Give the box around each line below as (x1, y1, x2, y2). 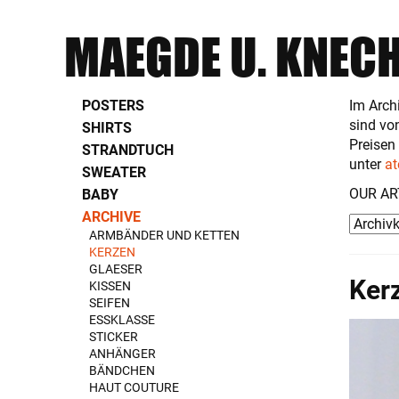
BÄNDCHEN (89, 363, 155, 378)
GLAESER (89, 262, 142, 276)
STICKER (89, 330, 138, 344)
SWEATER (82, 164, 146, 181)
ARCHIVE (82, 208, 141, 225)
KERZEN (89, 245, 135, 259)
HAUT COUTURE (89, 380, 179, 395)
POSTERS (82, 97, 144, 114)
